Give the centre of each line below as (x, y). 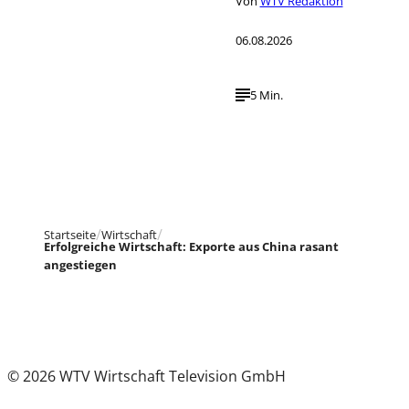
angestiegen (80, 264)
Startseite (70, 235)
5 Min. (266, 95)
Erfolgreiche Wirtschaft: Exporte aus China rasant (191, 246)
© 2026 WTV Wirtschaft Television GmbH (147, 376)
